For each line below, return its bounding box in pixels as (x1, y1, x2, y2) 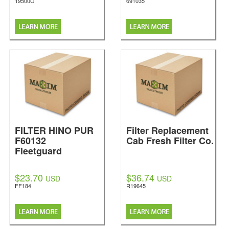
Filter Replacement (126, 124, 209, 137)
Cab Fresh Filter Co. (126, 134, 214, 147)
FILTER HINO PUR (15, 124, 94, 137)
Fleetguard (15, 144, 62, 157)
